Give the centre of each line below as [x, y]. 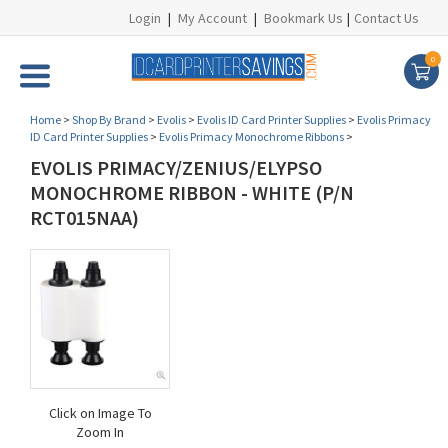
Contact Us [386, 18]
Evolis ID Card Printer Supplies [271, 119]
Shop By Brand [109, 119]
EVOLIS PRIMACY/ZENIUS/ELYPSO [176, 167]
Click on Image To [100, 413]
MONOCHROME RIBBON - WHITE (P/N [192, 192]
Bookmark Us [303, 18]
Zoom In [100, 432]
